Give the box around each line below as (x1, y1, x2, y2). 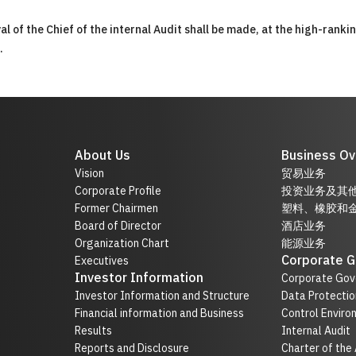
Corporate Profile (75, 182, 162, 200)
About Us (75, 145, 131, 167)
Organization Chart (75, 234, 170, 253)
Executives (75, 252, 130, 270)
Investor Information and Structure (75, 287, 250, 305)
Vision (75, 164, 105, 183)
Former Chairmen (75, 199, 159, 218)
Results (75, 322, 113, 340)
